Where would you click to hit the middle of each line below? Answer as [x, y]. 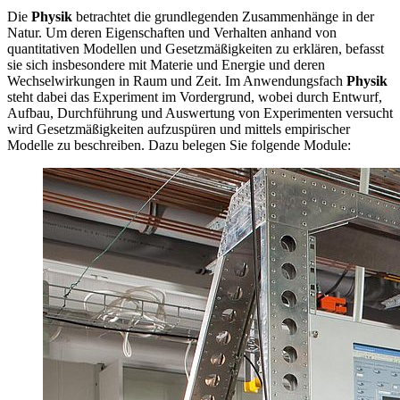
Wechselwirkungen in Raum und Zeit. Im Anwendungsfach [177, 80]
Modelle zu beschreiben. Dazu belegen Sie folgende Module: [179, 145]
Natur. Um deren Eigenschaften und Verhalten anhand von [172, 32]
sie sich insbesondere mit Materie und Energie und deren [166, 64]
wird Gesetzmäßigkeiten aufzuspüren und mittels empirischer [179, 129]
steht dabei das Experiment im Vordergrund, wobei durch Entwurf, [195, 96]
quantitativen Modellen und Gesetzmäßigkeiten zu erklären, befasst [196, 48]
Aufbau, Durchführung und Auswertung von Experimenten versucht [200, 112]
